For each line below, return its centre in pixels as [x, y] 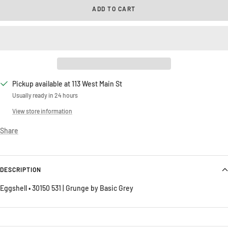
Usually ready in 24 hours [45, 95]
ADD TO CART [114, 8]
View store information [42, 111]
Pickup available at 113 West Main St [67, 83]
